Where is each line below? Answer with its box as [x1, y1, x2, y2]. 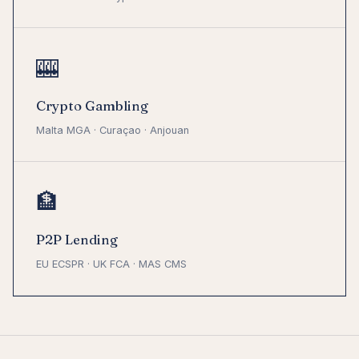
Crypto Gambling [36, 98, 148, 115]
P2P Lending [36, 232, 118, 248]
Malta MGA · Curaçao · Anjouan [36, 124, 189, 137]
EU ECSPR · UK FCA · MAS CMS [36, 258, 187, 271]
